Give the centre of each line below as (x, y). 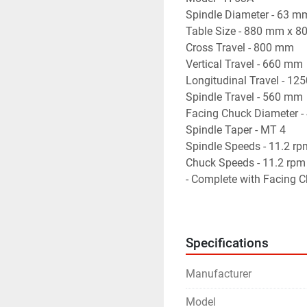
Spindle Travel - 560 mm (244, 97)
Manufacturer (219, 274)
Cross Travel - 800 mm (240, 48)
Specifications (227, 243)
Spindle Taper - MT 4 (236, 130)
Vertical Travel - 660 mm (244, 64)
